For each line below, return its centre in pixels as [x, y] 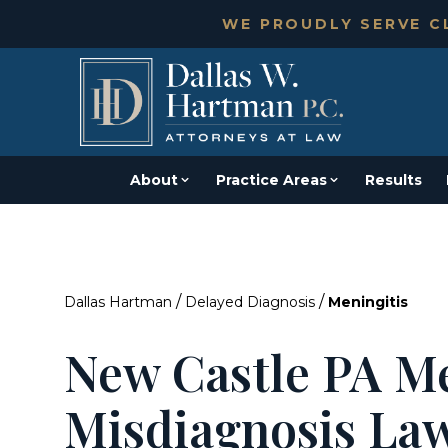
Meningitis [368, 302]
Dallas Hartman [118, 302]
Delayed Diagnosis [250, 302]
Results [393, 180]
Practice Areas [271, 180]
